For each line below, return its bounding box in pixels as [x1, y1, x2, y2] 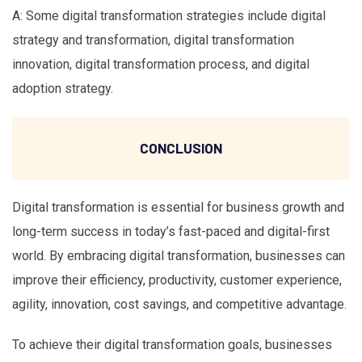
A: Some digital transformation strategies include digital [12, 7, 326, 23]
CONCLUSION [140, 140, 222, 157]
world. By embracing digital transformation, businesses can [12, 248, 345, 264]
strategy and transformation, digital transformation [12, 32, 294, 48]
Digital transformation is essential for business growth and [12, 200, 344, 216]
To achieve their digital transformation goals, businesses [12, 337, 332, 353]
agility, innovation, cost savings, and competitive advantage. [12, 297, 347, 313]
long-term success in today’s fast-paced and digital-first [12, 224, 330, 240]
